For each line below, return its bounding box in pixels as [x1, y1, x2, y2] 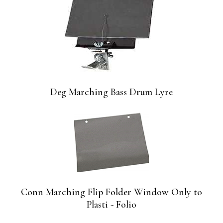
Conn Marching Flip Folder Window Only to [21, 186, 202, 199]
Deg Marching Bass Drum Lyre [50, 86, 173, 99]
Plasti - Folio [87, 199, 136, 211]
